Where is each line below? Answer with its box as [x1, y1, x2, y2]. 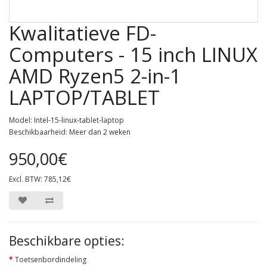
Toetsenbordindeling [15, 254, 86, 265]
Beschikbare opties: [9, 232, 125, 249]
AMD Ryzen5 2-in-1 [9, 62, 181, 89]
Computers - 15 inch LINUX [9, 41, 257, 68]
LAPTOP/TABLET [9, 83, 160, 111]
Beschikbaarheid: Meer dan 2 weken [9, 126, 131, 137]
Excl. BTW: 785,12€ [9, 173, 71, 184]
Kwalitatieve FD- [9, 19, 156, 46]
